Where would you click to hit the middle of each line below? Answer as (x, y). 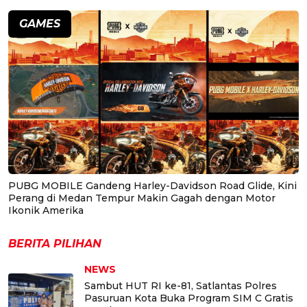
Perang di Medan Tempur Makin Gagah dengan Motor (142, 198)
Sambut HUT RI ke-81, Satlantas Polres (181, 285)
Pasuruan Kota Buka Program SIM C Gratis (189, 298)
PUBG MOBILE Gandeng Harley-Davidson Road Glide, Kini (152, 185)
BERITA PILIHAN (55, 243)
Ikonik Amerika (46, 210)
